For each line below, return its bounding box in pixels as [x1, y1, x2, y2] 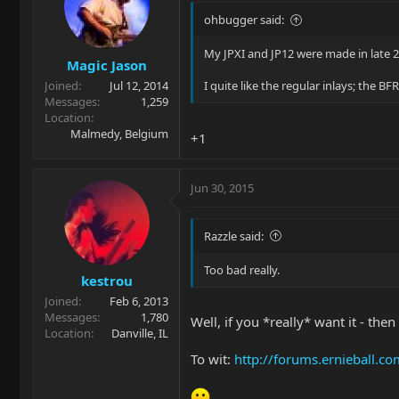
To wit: [191, 350, 234, 369]
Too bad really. [204, 261, 280, 278]
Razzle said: [204, 227, 264, 244]
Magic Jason [66, 55, 147, 74]
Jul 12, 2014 [110, 77, 168, 94]
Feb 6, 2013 [110, 293, 168, 310]
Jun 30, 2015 [191, 179, 254, 196]
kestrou [80, 272, 133, 290]
